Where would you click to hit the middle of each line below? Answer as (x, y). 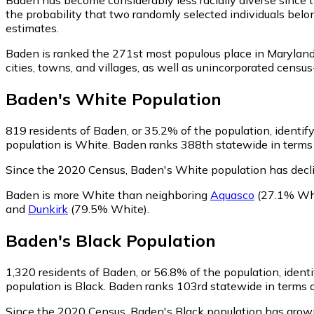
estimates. (32, 28)
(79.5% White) (108, 209)
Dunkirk (48, 209)
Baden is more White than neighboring (108, 194)
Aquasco (232, 194)
